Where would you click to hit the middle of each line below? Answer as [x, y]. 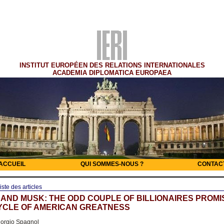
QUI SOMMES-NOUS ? [112, 164]
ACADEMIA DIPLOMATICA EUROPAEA [112, 72]
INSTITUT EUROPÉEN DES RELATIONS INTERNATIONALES [112, 65]
